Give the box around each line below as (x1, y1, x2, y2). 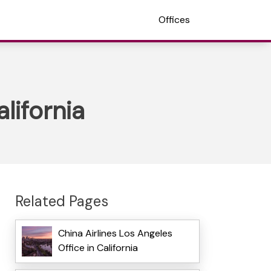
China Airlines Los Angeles (57, 227, 172, 240)
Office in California (57, 241, 138, 255)
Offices (158, 13, 190, 26)
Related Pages (15, 191, 108, 211)
